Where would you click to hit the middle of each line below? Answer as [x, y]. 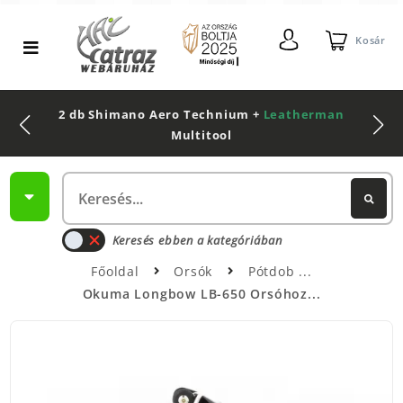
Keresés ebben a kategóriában [197, 240]
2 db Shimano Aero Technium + [161, 115]
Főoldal [115, 271]
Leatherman [304, 115]
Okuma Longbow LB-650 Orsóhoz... [201, 293]
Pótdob [273, 271]
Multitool [201, 135]
